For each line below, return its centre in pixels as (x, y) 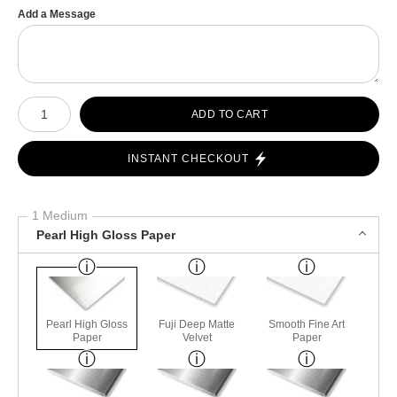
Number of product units (74, 101)
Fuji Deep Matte (197, 325)
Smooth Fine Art (307, 325)
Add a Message (57, 15)
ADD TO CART (230, 114)
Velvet (197, 338)
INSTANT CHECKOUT (188, 159)
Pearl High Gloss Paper (106, 234)
